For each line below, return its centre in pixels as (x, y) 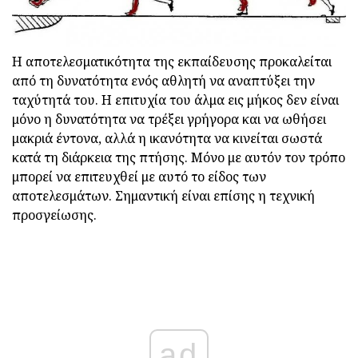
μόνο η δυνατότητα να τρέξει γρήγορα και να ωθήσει (169, 119)
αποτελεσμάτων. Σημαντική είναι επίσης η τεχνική (163, 196)
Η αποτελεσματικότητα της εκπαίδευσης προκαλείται (172, 62)
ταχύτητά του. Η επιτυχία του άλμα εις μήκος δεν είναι (175, 100)
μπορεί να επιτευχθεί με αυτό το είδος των (139, 177)
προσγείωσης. (54, 215)
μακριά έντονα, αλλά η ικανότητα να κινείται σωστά (167, 139)
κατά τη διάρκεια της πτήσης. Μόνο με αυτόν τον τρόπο (179, 158)
